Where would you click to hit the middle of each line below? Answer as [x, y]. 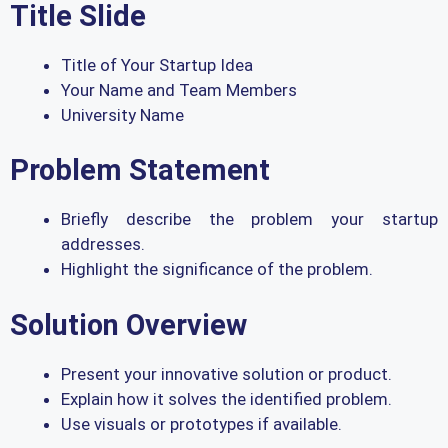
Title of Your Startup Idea [157, 64]
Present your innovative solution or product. [226, 373]
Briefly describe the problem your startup [249, 219]
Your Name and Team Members [179, 89]
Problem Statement [140, 170]
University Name [122, 114]
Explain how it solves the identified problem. [226, 398]
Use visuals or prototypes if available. [201, 423]
